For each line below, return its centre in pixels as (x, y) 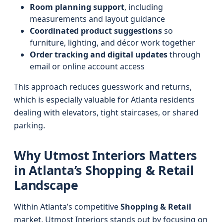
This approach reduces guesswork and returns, (103, 87)
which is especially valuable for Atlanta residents (104, 100)
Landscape (46, 185)
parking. (29, 125)
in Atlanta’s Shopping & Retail (104, 170)
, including (144, 7)
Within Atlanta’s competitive (67, 207)
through (184, 55)
